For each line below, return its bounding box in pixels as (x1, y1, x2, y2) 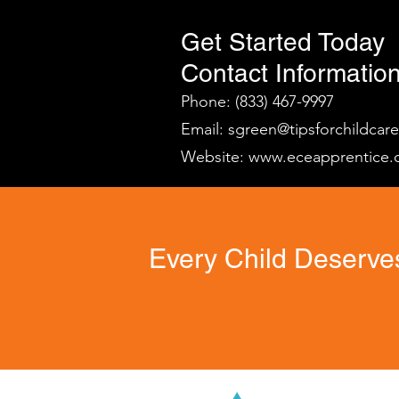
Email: (181, 118, 228, 139)
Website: (181, 146, 248, 167)
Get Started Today (181, 27, 385, 56)
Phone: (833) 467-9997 (181, 91, 334, 111)
